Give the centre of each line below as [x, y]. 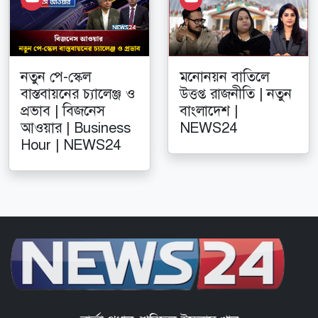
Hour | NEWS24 [71, 145]
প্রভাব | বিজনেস [63, 111]
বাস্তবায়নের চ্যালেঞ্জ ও [78, 94]
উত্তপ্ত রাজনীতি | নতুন [236, 94]
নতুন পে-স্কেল [56, 77]
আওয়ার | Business [76, 128]
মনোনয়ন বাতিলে [224, 77]
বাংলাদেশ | [209, 111]
